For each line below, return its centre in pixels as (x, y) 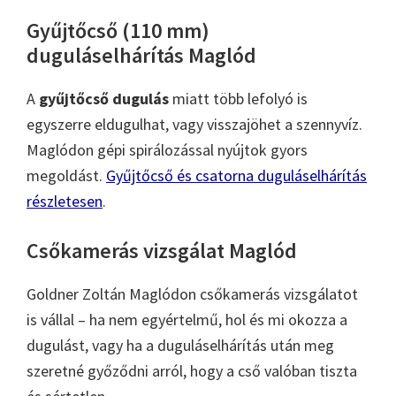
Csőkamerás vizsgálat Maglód (162, 250)
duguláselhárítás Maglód (141, 55)
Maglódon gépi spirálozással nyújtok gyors (167, 149)
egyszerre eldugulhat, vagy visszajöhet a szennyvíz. (194, 124)
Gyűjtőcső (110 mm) (118, 30)
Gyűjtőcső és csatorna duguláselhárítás (236, 175)
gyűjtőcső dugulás (104, 98)
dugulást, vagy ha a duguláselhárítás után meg (180, 345)
